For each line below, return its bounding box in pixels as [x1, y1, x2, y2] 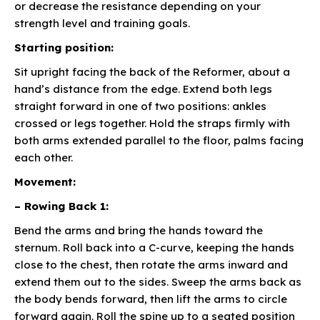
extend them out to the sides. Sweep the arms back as [14, 274, 301, 289]
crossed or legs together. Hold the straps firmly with [14, 116, 290, 130]
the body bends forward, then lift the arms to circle [14, 291, 287, 306]
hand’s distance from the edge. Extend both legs [14, 81, 272, 96]
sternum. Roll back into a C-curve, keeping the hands [14, 240, 294, 254]
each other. [14, 150, 73, 164]
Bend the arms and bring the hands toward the [14, 223, 263, 237]
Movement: [14, 174, 76, 189]
